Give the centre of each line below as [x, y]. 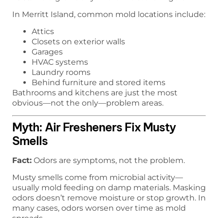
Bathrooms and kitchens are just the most [95, 93]
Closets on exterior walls [78, 42]
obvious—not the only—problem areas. [88, 103]
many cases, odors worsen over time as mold [99, 208]
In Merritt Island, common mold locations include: [109, 14]
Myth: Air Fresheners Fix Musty [94, 127]
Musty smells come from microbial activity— [98, 178]
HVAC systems [60, 62]
